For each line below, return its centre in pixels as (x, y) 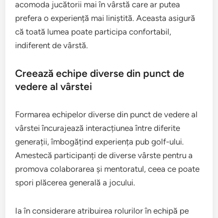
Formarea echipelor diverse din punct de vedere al (107, 115)
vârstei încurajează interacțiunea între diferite (98, 128)
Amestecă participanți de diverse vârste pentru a (104, 155)
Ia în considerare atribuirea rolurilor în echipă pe (102, 211)
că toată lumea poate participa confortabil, (93, 32)
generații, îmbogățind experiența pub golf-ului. (100, 142)
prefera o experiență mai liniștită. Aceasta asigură (105, 18)
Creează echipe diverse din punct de (100, 73)
